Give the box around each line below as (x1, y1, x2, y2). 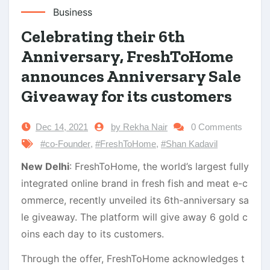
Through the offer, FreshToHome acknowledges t (21, 252, 245, 265)
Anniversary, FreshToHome (21, 46, 233, 66)
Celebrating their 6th (21, 26, 185, 46)
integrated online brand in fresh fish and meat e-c (21, 177, 248, 189)
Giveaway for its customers (21, 86, 232, 106)
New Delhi (21, 160, 69, 172)
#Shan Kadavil (161, 138, 218, 149)
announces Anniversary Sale (21, 66, 241, 86)
